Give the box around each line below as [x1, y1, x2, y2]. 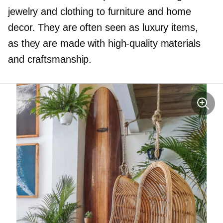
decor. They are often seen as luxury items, [8, 22, 198, 33]
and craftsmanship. [8, 54, 92, 65]
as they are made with [8, 38, 108, 49]
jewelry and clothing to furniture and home [8, 6, 191, 17]
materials [157, 38, 201, 49]
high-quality [108, 38, 158, 49]
